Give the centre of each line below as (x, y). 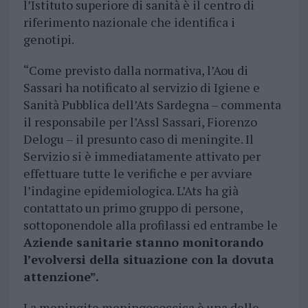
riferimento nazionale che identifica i (129, 22)
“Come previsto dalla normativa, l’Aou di (135, 70)
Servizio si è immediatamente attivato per (142, 156)
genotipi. (48, 40)
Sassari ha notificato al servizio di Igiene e (141, 88)
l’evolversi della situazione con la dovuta (148, 260)
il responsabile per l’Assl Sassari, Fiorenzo (140, 122)
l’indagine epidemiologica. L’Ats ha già (131, 191)
